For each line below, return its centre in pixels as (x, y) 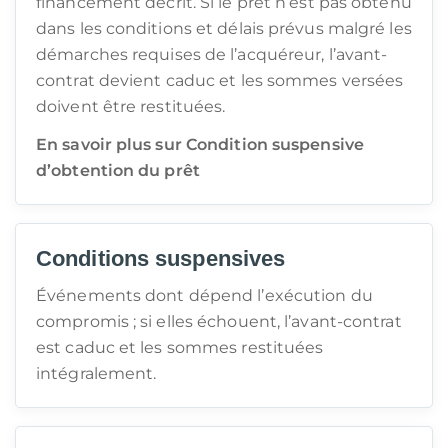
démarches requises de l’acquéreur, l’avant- (212, 54)
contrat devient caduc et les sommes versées (220, 80)
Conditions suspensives (161, 258)
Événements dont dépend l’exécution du (204, 295)
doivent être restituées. (131, 106)
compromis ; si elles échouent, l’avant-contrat (219, 321)
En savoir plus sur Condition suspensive (200, 144)
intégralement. (96, 373)
